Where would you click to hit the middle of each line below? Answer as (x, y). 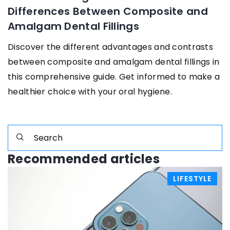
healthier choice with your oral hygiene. (90, 92)
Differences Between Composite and (108, 12)
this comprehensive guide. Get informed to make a (114, 77)
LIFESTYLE (192, 179)
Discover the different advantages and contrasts (111, 47)
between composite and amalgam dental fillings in (114, 62)
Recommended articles (84, 159)
